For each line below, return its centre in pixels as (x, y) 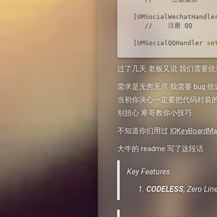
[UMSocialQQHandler (168, 43)
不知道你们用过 (143, 131)
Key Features (148, 172)
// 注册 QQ (161, 25)
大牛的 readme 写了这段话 (160, 149)
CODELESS (165, 189)
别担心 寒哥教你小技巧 (154, 113)
